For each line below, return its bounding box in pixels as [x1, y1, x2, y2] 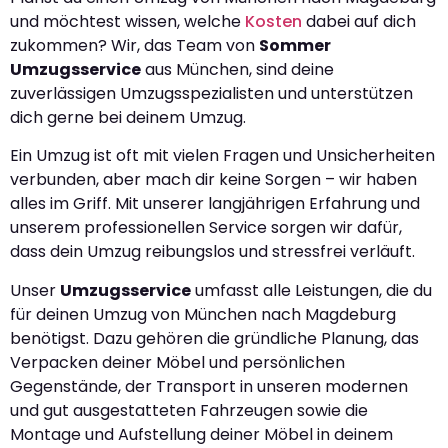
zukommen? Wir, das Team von [10, 34, 259, 58]
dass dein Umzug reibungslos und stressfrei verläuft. [10, 240, 415, 264]
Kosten [245, 10, 302, 34]
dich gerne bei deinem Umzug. [10, 106, 246, 130]
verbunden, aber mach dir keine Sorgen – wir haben [10, 168, 417, 192]
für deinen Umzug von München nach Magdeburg [10, 302, 396, 326]
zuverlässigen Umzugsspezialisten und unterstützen [10, 82, 413, 106]
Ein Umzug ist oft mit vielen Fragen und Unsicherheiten [10, 144, 435, 168]
